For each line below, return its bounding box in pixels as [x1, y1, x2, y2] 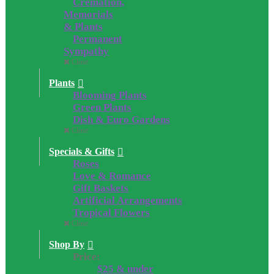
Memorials [64, 9, 113, 20]
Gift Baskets [73, 182, 128, 194]
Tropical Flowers [73, 207, 150, 218]
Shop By [49, 239, 84, 250]
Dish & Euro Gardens [73, 114, 170, 125]
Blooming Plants [73, 89, 147, 101]
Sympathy [64, 45, 109, 57]
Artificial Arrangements [73, 194, 182, 206]
